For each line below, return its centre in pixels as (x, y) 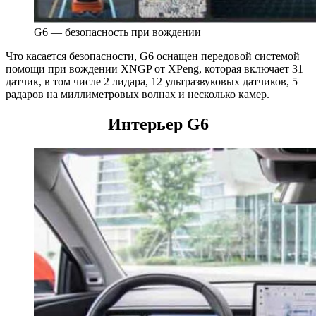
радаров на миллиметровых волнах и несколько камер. (138, 95)
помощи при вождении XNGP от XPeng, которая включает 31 (154, 69)
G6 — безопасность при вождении (117, 32)
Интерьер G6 (158, 124)
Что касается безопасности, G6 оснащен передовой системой (153, 56)
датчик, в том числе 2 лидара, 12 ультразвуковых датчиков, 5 (152, 82)
